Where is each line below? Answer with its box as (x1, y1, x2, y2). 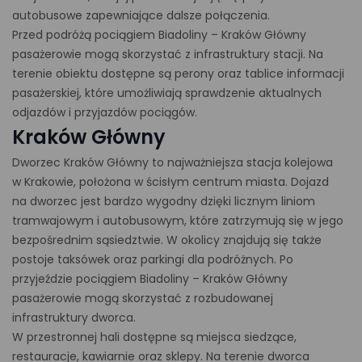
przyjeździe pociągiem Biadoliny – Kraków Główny (12, 271, 288, 287)
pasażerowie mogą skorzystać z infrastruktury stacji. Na (12, 46, 323, 62)
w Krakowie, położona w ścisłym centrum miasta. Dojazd (12, 174, 329, 190)
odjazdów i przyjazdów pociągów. (12, 104, 197, 120)
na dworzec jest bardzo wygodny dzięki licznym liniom (12, 193, 315, 209)
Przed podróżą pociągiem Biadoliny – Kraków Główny (12, 27, 306, 43)
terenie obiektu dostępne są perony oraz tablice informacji (12, 65, 344, 82)
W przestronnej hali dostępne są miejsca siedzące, (12, 329, 297, 345)
